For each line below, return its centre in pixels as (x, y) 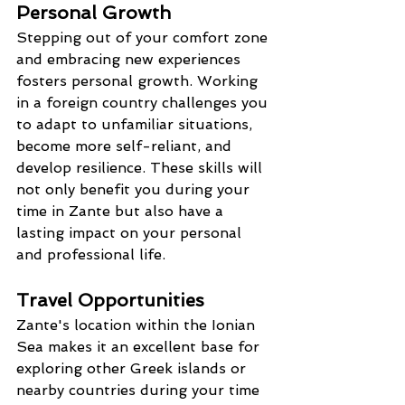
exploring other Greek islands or (133, 368)
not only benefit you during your (135, 189)
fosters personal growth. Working (139, 80)
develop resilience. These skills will (141, 167)
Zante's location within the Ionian (138, 325)
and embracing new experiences (131, 59)
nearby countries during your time (140, 390)
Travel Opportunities (110, 300)
